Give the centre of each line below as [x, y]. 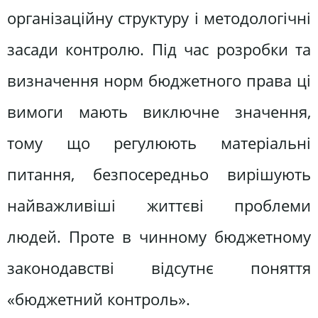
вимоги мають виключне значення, [159, 111]
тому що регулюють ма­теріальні [159, 143]
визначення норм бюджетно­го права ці [159, 80]
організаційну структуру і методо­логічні [159, 18]
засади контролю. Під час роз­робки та [159, 49]
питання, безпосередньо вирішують [159, 174]
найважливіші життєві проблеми [159, 205]
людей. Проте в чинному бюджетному [159, 236]
